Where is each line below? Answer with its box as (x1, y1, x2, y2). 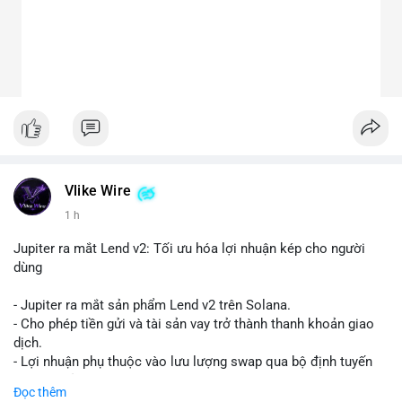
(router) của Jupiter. (13, 372, 131, 389)
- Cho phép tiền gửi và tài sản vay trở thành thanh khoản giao (13, 316, 374, 333)
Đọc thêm (13, 385, 66, 400)
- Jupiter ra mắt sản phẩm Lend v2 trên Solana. (13, 297, 291, 314)
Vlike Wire (65, 183, 131, 200)
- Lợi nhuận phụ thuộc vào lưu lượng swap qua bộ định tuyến (13, 354, 372, 371)
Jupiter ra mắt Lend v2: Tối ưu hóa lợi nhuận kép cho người (13, 240, 365, 258)
